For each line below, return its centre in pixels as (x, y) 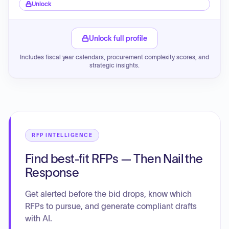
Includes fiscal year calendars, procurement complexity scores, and (114, 57)
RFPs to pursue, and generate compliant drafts (111, 206)
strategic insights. (114, 65)
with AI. (39, 218)
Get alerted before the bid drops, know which (108, 194)
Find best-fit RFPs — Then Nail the (114, 159)
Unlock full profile (118, 38)
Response (52, 173)
